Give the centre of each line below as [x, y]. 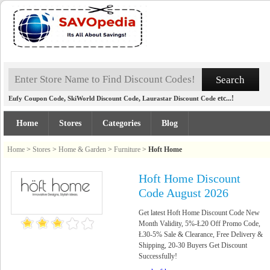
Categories [121, 123]
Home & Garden [82, 149]
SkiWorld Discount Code [103, 98]
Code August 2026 [184, 193]
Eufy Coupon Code [36, 98]
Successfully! [158, 256]
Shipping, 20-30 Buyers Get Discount [193, 245]
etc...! [225, 98]
